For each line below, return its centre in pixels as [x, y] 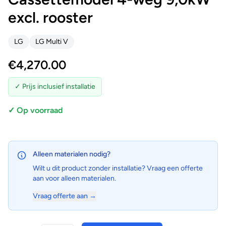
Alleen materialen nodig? [72, 154]
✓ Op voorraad [35, 110]
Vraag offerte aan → [65, 196]
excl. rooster [50, 17]
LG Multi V [52, 41]
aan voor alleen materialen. [74, 178]
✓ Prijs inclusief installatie [55, 86]
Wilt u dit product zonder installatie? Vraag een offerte [118, 168]
